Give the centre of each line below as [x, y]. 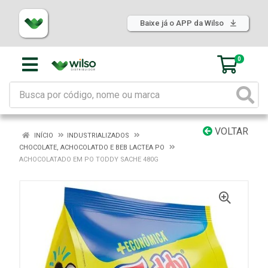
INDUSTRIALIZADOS [98, 135]
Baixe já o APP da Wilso [183, 23]
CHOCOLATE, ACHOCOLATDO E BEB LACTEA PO [93, 147]
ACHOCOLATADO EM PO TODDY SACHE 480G [89, 159]
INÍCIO [43, 135]
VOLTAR [230, 131]
